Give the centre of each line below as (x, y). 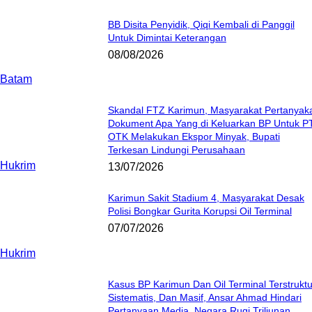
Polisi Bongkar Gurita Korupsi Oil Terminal (200, 211)
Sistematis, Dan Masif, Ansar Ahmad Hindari (204, 297)
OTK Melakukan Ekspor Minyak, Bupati (194, 137)
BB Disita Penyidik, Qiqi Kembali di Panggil (201, 25)
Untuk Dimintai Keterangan (167, 38)
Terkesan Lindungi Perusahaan (176, 150)
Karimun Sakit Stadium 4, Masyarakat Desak (206, 198)
